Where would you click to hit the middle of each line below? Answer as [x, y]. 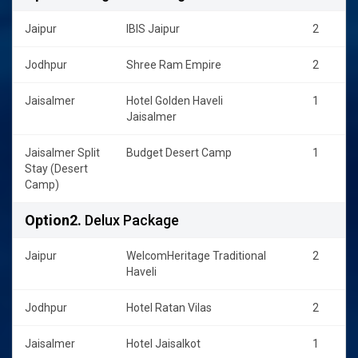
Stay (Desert [56, 168]
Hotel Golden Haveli [175, 100]
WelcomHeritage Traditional [196, 255]
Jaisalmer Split [62, 152]
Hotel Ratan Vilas [169, 307]
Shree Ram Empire [174, 64]
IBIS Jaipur [153, 28]
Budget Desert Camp [179, 152]
